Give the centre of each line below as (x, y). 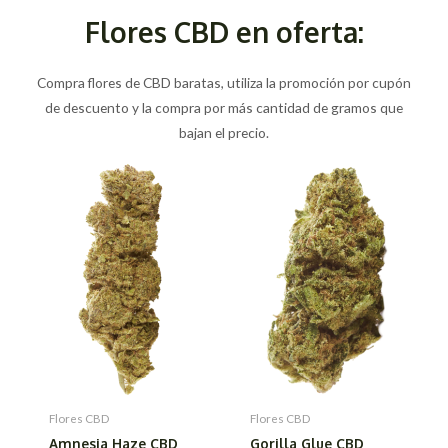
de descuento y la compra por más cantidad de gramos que (224, 107)
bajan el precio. (224, 132)
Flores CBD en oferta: (224, 31)
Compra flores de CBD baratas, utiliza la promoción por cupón (224, 82)
